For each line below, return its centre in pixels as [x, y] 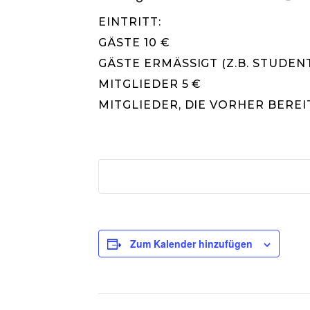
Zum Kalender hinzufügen [191, 244]
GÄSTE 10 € [134, 43]
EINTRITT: [130, 22]
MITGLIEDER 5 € [150, 84]
